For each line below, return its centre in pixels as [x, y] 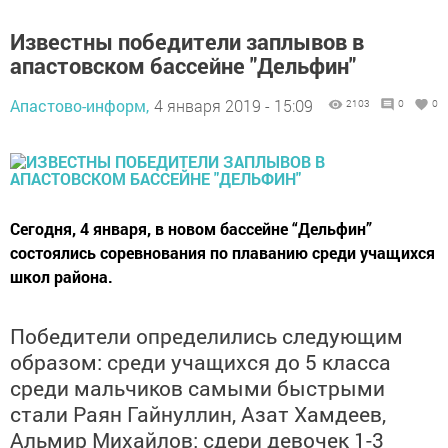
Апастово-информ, [79, 106]
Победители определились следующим [206, 336]
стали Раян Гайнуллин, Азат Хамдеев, [198, 414]
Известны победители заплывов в [187, 42]
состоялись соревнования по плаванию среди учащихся [222, 253]
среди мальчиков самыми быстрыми [197, 388]
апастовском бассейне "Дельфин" [183, 66]
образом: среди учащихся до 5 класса [200, 362]
